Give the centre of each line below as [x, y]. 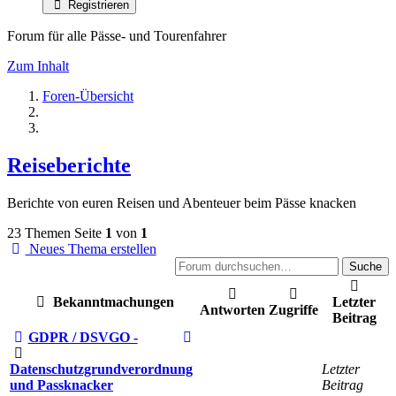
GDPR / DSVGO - [83, 337]
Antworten [232, 309]
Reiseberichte [69, 165]
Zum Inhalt [38, 66]
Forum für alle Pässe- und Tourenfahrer [117, 36]
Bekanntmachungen [112, 301]
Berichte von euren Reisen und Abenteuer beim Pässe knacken [182, 202]
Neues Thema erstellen [91, 248]
